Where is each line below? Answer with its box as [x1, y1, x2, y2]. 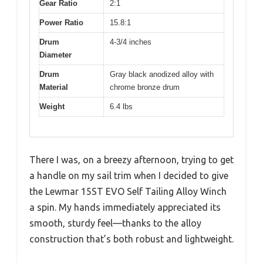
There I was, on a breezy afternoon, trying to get [29, 154, 234, 166]
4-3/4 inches [110, 37, 151, 46]
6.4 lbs [110, 102, 133, 111]
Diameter [39, 50, 72, 59]
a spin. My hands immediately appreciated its [29, 202, 221, 213]
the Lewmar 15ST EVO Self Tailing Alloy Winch [29, 186, 227, 197]
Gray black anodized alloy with [110, 69, 214, 79]
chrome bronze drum [110, 82, 180, 92]
